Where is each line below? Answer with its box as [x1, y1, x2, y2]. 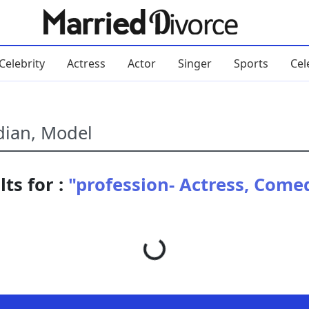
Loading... [151, 227, 204, 256]
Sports [233, 55, 268, 71]
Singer [177, 55, 212, 71]
